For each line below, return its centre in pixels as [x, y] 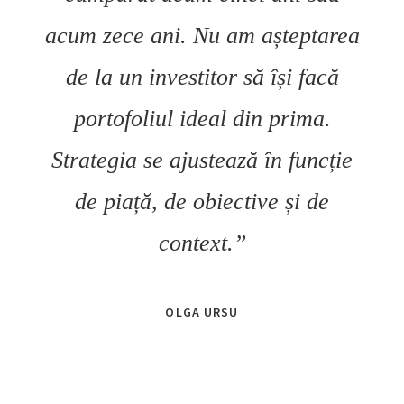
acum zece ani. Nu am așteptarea [202, 36]
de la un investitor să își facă [202, 78]
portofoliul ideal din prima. [202, 119]
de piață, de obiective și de [202, 202]
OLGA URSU [202, 312]
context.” [202, 243]
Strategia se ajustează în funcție [202, 161]
